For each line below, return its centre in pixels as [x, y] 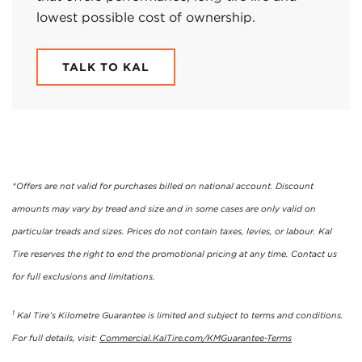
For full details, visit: [56, 338]
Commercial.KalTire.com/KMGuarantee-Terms [196, 338]
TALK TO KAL [106, 67]
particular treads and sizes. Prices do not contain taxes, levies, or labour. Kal [172, 231]
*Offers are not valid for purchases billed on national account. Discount [163, 186]
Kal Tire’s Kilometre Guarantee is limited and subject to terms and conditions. [179, 315]
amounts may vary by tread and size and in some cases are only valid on [164, 208]
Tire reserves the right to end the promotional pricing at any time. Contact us [175, 254]
